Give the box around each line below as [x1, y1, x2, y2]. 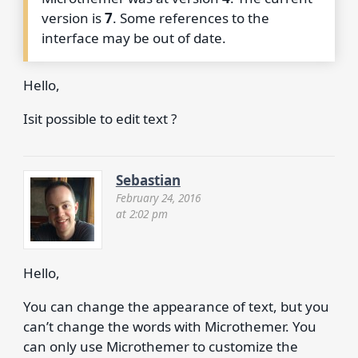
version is [42, 8, 105, 27]
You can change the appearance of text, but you [22, 296, 329, 316]
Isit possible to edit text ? [22, 109, 177, 128]
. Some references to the [113, 8, 270, 27]
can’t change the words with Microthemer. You [22, 316, 316, 336]
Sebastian [115, 170, 181, 189]
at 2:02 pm [115, 205, 168, 221]
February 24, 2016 [115, 189, 201, 205]
